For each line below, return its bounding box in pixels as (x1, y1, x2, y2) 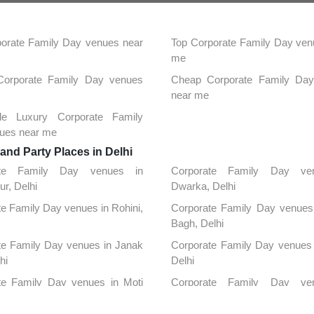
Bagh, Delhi (170, 217, 224, 229)
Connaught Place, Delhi (170, 291, 278, 303)
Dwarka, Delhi (170, 179, 235, 192)
